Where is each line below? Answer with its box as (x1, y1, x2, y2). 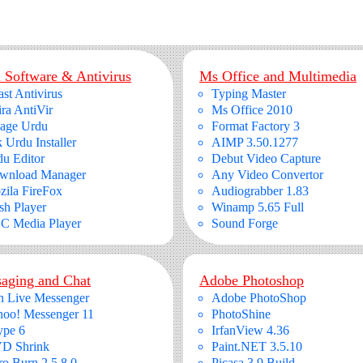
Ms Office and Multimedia (199, 68, 357, 84)
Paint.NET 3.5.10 (211, 340, 302, 353)
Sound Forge (211, 216, 278, 230)
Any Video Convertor (211, 168, 323, 181)
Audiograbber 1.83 (211, 184, 309, 198)
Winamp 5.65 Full (211, 200, 304, 214)
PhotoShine (211, 307, 271, 321)
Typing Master (211, 87, 286, 100)
